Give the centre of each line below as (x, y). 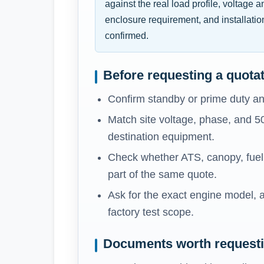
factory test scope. (151, 212)
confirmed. (127, 36)
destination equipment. (161, 137)
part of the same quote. (162, 175)
